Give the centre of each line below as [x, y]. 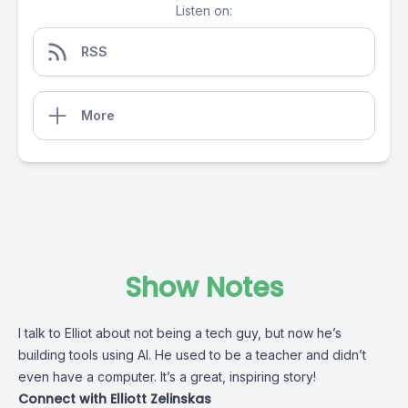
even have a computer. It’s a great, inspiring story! [167, 377]
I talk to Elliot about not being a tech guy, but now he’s [180, 333]
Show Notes [204, 288]
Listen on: [204, 10]
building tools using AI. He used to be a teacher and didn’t [192, 355]
